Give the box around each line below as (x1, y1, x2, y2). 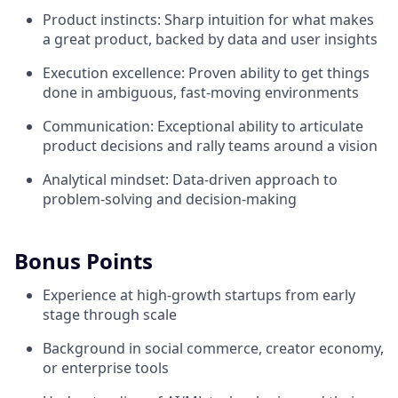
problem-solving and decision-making (43, 189, 297, 210)
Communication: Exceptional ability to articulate (43, 116, 363, 137)
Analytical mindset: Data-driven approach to (43, 170, 338, 190)
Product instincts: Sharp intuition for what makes (43, 10, 374, 30)
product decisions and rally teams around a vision (43, 136, 378, 156)
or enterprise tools (43, 358, 169, 378)
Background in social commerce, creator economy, (43, 338, 384, 359)
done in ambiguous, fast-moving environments (43, 83, 359, 103)
